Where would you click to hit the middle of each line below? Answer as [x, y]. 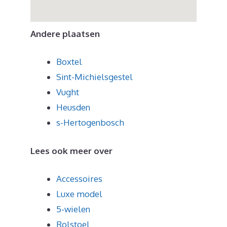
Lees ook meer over [71, 150]
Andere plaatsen [65, 33]
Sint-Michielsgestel [94, 77]
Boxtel [69, 62]
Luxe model [79, 194]
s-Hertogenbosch [90, 123]
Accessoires [79, 179]
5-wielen [73, 209]
